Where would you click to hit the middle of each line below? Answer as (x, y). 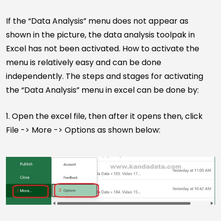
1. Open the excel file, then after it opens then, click (104, 116)
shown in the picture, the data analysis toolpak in (100, 35)
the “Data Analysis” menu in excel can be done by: (102, 90)
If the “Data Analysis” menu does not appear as (97, 21)
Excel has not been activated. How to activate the (103, 49)
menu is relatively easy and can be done (84, 63)
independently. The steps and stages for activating (105, 76)
